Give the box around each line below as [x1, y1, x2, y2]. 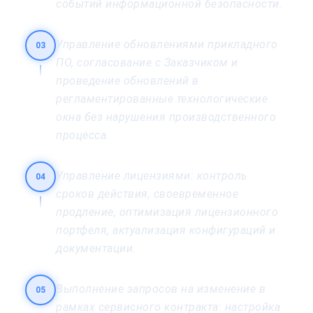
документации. [56, 241, 136, 255]
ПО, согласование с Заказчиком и [56, 55, 238, 69]
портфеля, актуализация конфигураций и [56, 223, 276, 237]
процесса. [56, 128, 110, 142]
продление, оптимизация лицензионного [56, 205, 278, 219]
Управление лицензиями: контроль [56, 168, 247, 182]
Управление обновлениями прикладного [56, 37, 278, 51]
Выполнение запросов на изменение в [56, 282, 265, 296]
